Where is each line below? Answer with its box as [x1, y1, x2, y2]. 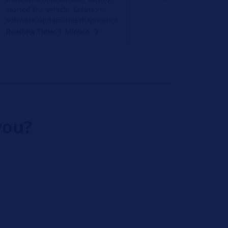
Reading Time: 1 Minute [6, 26, 90, 36]
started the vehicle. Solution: [6, 4, 104, 14]
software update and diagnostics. [6, 15, 121, 25]
